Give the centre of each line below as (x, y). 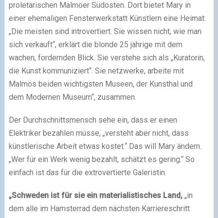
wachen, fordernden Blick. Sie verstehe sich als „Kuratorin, (107, 57)
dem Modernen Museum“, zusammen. (72, 97)
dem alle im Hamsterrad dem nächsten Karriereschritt (99, 208)
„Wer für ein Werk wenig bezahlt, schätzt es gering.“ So (101, 159)
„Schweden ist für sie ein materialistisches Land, (95, 195)
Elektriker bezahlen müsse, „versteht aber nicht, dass (99, 133)
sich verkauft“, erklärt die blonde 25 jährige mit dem (95, 44)
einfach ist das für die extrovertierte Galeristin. (87, 172)
